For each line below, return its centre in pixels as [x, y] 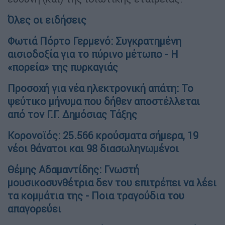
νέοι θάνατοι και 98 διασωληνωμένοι [93, 148]
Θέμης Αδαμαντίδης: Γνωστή [73, 169]
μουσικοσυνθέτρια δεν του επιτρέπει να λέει [112, 182]
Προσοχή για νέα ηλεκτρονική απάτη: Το [100, 88]
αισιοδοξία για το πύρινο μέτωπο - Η [93, 54]
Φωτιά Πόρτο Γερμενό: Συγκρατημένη [94, 41]
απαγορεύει [34, 208]
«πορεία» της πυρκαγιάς [63, 67]
